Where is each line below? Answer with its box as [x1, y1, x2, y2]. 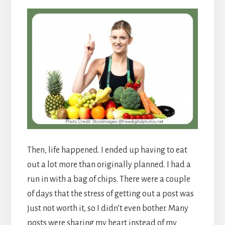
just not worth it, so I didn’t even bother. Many [27, 203, 188, 213]
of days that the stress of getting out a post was [27, 189, 194, 198]
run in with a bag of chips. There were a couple [27, 174, 190, 184]
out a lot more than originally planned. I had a [27, 160, 191, 169]
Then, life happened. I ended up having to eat [27, 145, 187, 155]
